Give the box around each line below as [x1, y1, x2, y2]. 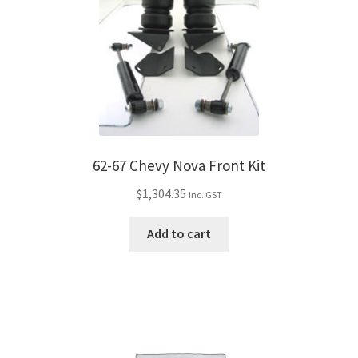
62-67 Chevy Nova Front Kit [93, 156, 265, 176]
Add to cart [147, 225, 211, 242]
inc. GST [188, 188, 222, 201]
